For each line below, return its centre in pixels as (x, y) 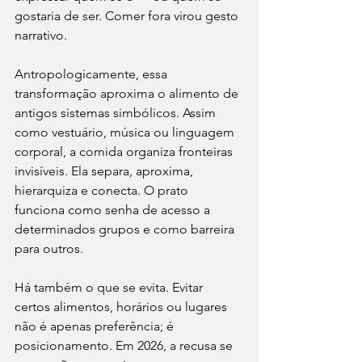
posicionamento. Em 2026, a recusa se (125, 346)
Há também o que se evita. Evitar (110, 288)
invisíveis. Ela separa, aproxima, (105, 171)
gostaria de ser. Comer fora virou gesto (128, 16)
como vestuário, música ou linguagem (126, 133)
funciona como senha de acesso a (114, 210)
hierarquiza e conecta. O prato (103, 191)
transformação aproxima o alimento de (128, 94)
